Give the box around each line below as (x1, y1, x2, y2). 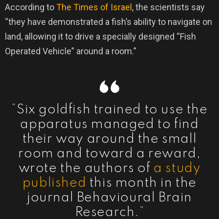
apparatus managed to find (20, 118, 199, 131)
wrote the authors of (18, 162, 154, 175)
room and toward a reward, (18, 147, 201, 161)
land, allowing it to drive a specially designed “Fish (5, 31, 196, 42)
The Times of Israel (56, 2, 132, 13)
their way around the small (22, 132, 197, 146)
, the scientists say (132, 2, 205, 13)
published (22, 176, 87, 190)
